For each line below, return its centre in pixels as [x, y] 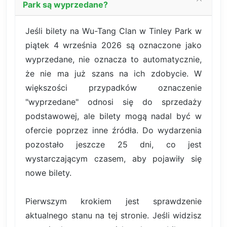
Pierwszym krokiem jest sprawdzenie [113, 201]
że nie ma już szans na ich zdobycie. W [113, 73]
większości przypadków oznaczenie [113, 87]
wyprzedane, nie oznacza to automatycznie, [113, 59]
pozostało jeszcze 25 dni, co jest [113, 144]
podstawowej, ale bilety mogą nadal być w [113, 116]
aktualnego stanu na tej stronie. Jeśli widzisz [113, 215]
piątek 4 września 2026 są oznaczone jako [113, 45]
